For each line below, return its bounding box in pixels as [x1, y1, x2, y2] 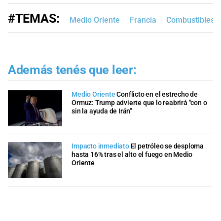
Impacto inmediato [72, 142, 129, 151]
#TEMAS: [8, 11, 60, 26]
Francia [130, 15, 156, 25]
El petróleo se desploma [130, 142, 204, 151]
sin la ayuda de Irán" [72, 107, 132, 115]
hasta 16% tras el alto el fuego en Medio [72, 150, 193, 159]
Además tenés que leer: [8, 63, 137, 77]
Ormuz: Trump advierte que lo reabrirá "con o [72, 98, 207, 107]
